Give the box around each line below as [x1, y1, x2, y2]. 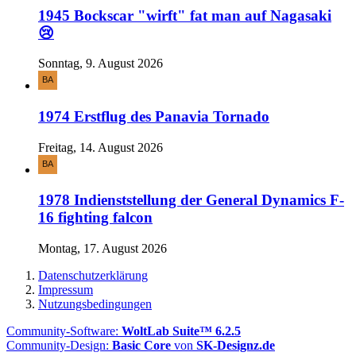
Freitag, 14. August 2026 [38, 140, 163, 154]
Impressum [38, 283, 93, 297]
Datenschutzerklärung [38, 269, 148, 283]
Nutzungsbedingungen [38, 297, 152, 311]
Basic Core [112, 339, 171, 353]
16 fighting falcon [38, 209, 153, 226]
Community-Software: [6, 324, 122, 339]
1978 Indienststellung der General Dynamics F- [38, 192, 344, 209]
